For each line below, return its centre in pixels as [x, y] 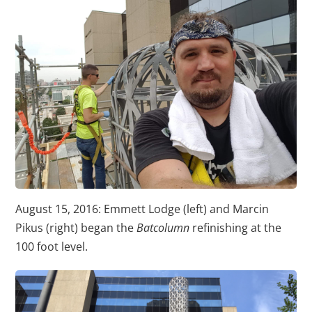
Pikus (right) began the [76, 228]
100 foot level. [52, 247]
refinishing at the [236, 228]
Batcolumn [163, 228]
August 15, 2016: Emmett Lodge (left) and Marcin [142, 209]
